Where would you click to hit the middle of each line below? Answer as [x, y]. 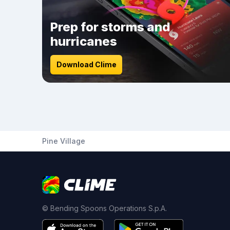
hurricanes [84, 41]
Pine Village [64, 141]
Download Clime [86, 64]
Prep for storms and [110, 27]
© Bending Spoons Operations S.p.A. [104, 208]
